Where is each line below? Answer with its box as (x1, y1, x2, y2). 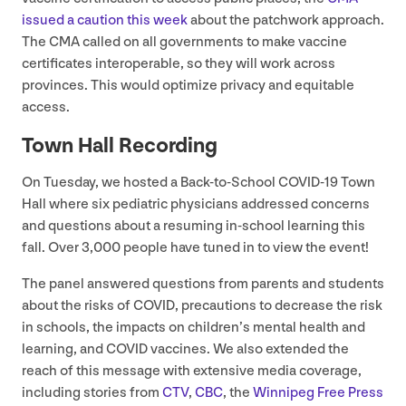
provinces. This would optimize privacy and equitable (22, 76, 354, 94)
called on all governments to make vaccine (80, 33, 347, 51)
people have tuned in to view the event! (121, 238, 369, 256)
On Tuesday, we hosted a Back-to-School (22, 173, 278, 191)
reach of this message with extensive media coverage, (22, 362, 362, 380)
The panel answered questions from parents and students (22, 275, 384, 293)
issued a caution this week (22, 11, 188, 29)
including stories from (22, 383, 162, 401)
